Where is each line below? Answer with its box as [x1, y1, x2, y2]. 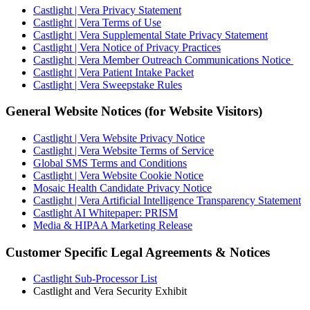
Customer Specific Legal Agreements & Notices [6, 244, 270, 259]
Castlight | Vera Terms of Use [33, 16, 161, 28]
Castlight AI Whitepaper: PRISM [33, 207, 178, 219]
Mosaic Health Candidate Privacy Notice [33, 182, 212, 194]
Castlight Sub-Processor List [33, 273, 157, 285]
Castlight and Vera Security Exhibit [33, 285, 187, 298]
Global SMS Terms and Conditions [33, 157, 187, 169]
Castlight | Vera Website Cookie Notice [33, 170, 203, 181]
